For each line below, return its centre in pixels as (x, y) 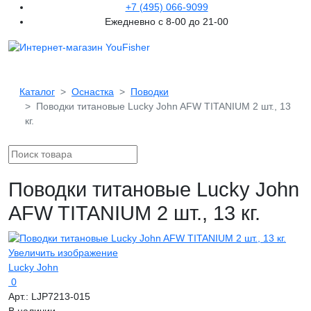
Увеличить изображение (63, 252)
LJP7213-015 (61, 296)
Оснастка (93, 92)
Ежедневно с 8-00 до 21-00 (167, 22)
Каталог (37, 92)
